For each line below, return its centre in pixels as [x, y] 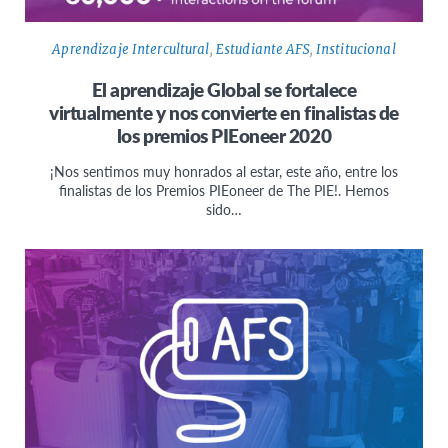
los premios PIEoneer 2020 [224, 136]
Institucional [355, 50]
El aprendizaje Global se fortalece [224, 90]
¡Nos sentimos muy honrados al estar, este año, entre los [224, 171]
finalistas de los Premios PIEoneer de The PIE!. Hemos [224, 190]
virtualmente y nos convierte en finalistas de [224, 113]
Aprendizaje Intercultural [131, 50]
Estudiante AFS [262, 50]
